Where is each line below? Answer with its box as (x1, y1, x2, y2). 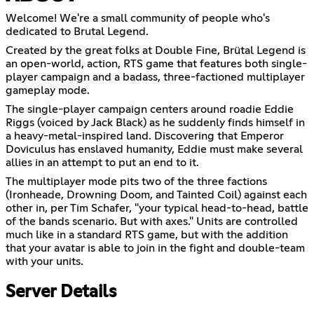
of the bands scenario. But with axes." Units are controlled (6, 215, 298, 227)
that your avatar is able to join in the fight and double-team (6, 242, 305, 254)
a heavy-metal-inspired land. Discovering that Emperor (6, 130, 284, 142)
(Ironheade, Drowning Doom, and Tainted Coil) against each (6, 189, 307, 200)
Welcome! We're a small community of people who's (6, 12, 270, 24)
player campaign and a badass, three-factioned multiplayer (6, 71, 305, 83)
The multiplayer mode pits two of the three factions (6, 175, 267, 187)
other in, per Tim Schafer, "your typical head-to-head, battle (6, 202, 308, 214)
